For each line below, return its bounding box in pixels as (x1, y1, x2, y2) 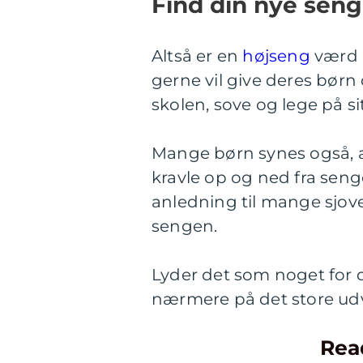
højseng (242, 45, 310, 66)
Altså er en (152, 45, 243, 66)
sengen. (152, 216, 218, 236)
